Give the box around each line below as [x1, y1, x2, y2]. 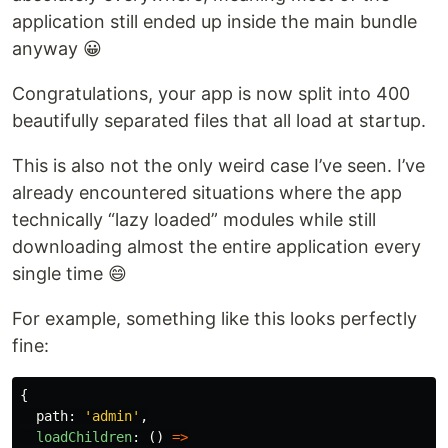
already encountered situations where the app [12, 182, 402, 204]
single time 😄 [12, 263, 127, 285]
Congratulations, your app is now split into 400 [12, 83, 410, 105]
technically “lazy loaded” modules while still [12, 209, 376, 231]
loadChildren [36, 429, 132, 446]
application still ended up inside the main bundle [12, 11, 417, 33]
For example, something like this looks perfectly [12, 308, 417, 330]
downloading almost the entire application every [12, 236, 421, 258]
